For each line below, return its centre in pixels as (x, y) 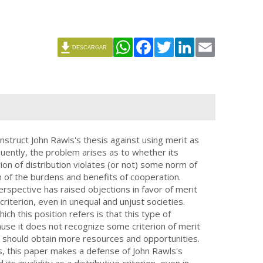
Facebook (174, 47)
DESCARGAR (90, 47)
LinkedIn (213, 47)
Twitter (190, 47)
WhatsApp (156, 47)
